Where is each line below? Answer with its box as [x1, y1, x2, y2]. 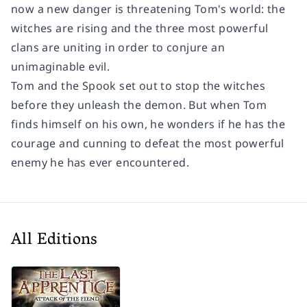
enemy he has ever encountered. [11, 154, 189, 170]
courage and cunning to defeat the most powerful [11, 135, 284, 151]
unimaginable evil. [11, 58, 110, 74]
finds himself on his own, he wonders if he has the [11, 116, 285, 132]
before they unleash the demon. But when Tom [11, 97, 267, 112]
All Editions [11, 225, 98, 256]
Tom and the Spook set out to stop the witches [11, 77, 265, 93]
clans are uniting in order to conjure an [11, 39, 225, 55]
